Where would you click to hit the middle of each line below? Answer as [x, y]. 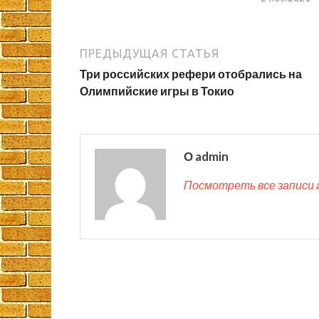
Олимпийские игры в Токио [157, 90]
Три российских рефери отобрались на [191, 73]
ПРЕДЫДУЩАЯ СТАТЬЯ [150, 53]
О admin [206, 156]
